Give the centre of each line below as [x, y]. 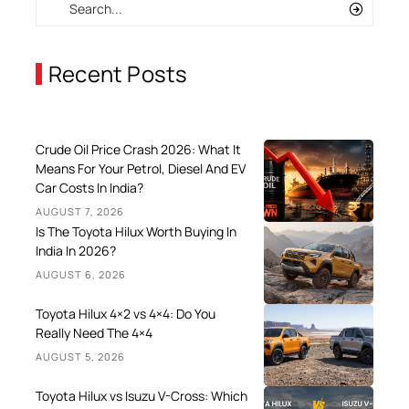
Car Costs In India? [89, 188]
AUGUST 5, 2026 [81, 357]
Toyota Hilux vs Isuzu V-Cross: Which [142, 396]
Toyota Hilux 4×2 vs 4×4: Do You [126, 314]
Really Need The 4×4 [94, 333]
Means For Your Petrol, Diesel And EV [141, 169]
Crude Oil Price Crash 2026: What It [138, 150]
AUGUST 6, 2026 [81, 275]
